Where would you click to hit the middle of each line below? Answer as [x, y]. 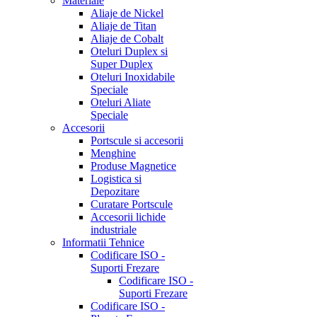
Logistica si [116, 179]
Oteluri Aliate [121, 102]
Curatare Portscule [132, 204]
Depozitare [115, 191]
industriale [114, 230]
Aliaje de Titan [123, 26]
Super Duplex [122, 64]
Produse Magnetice [133, 166]
